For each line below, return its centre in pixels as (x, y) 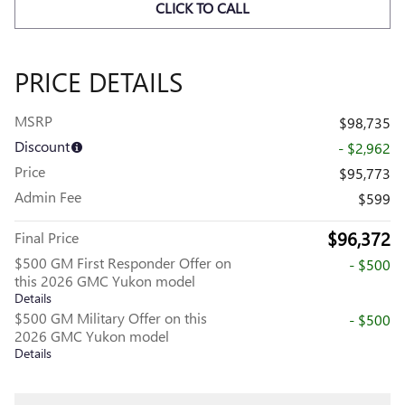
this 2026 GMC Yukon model (105, 280)
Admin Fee (48, 196)
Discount (42, 146)
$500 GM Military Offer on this (111, 317)
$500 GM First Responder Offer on (123, 262)
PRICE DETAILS (99, 81)
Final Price (47, 237)
